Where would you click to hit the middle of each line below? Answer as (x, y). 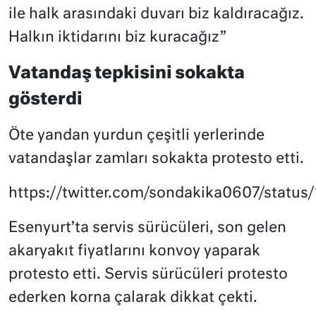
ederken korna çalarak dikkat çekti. (133, 298)
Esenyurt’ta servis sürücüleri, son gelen (147, 229)
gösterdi (45, 100)
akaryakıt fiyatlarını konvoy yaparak (134, 252)
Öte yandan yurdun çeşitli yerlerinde (136, 136)
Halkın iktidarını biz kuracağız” (117, 38)
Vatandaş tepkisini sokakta (127, 74)
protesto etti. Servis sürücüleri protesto (148, 275)
